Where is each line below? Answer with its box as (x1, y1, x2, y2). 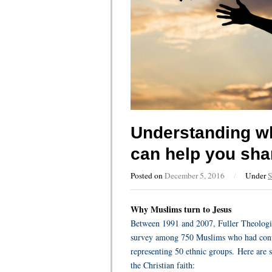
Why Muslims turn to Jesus (131, 203, 231, 216)
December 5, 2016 (165, 170, 225, 181)
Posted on (131, 170, 165, 181)
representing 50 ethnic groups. (131, 245, 237, 257)
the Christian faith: (131, 259, 195, 271)
